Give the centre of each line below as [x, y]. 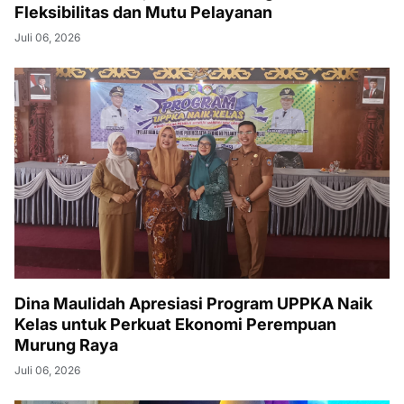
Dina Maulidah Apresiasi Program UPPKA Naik [193, 303]
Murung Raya [66, 345]
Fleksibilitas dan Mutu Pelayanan [143, 12]
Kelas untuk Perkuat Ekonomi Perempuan [175, 324]
